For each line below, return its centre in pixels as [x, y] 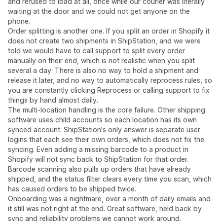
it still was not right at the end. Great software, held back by [105, 209]
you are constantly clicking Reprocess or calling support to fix [109, 90]
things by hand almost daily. [53, 100]
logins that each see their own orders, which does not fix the [106, 140]
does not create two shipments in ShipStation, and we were [104, 41]
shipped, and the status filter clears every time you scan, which [110, 179]
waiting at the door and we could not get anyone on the [99, 11]
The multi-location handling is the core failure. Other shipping [107, 110]
